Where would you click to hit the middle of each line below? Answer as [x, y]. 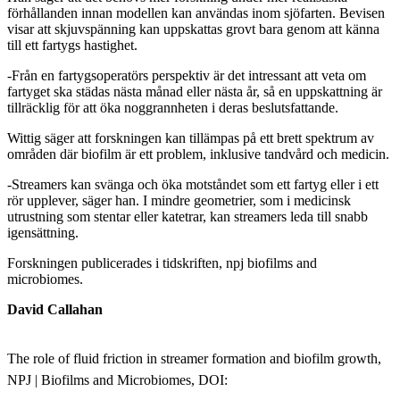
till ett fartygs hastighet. [72, 45]
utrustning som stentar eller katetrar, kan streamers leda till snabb [187, 216]
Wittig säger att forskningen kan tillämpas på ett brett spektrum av [191, 137]
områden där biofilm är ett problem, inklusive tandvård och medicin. [198, 154]
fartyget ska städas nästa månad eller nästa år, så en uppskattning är [195, 91]
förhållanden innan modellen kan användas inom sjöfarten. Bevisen [196, 12]
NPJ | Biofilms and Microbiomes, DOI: [119, 379]
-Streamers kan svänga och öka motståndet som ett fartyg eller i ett [193, 184]
